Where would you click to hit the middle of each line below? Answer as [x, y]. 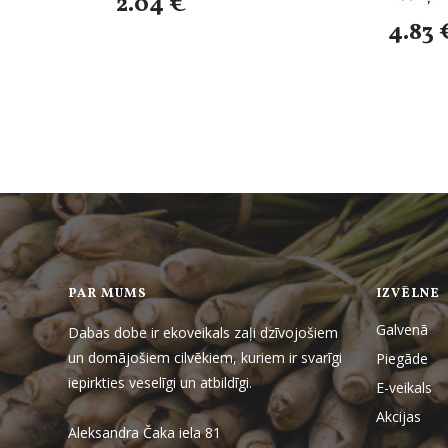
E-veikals [404, 387]
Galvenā [402, 329]
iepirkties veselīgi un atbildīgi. [160, 382]
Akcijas [398, 416]
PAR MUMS [107, 294]
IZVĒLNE [408, 294]
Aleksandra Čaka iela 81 [144, 432]
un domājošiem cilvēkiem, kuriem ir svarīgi [205, 357]
